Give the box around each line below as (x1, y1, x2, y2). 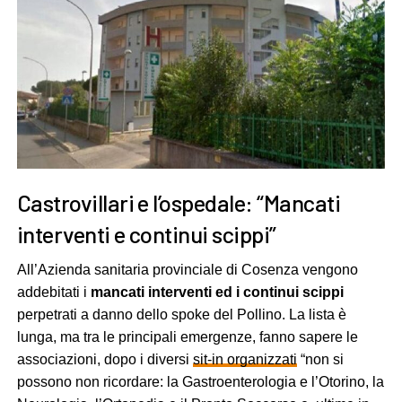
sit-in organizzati (192, 352, 297, 368)
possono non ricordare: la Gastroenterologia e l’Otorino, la (16, 374, 384, 390)
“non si (296, 352, 344, 368)
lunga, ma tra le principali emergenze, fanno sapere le (16, 329, 358, 345)
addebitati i (16, 284, 91, 301)
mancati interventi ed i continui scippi (90, 284, 344, 301)
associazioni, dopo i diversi (16, 352, 193, 368)
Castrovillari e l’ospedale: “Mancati (16, 188, 341, 217)
